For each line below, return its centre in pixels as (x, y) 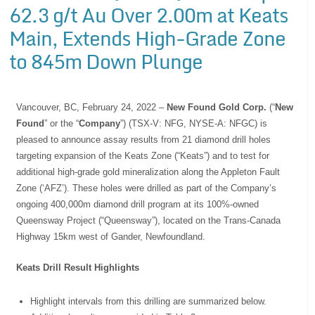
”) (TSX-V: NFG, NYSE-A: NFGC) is (194, 123)
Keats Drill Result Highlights (78, 267)
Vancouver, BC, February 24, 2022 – (92, 107)
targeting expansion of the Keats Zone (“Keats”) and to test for (143, 155)
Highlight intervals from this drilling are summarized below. (149, 301)
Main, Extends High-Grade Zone (148, 38)
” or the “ (62, 123)
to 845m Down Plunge (106, 61)
